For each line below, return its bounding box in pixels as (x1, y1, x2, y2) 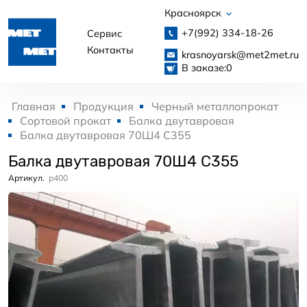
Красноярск (164, 7, 224, 19)
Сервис (87, 27, 122, 40)
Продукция (73, 99, 134, 114)
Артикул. (8, 173, 45, 184)
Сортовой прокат (20, 114, 111, 128)
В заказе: (181, 61, 226, 74)
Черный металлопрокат (151, 99, 278, 114)
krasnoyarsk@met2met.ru (181, 48, 299, 61)
